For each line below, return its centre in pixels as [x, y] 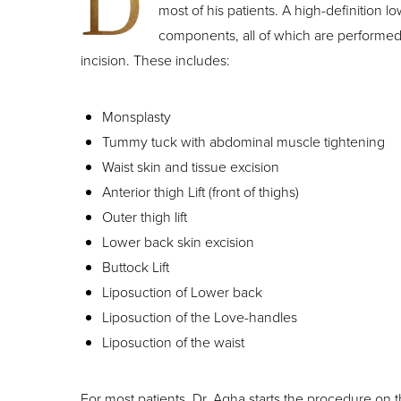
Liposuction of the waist [174, 342]
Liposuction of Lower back [183, 292]
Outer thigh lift [145, 217]
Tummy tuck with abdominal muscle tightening [244, 141]
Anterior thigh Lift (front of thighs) [201, 192]
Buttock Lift [136, 267]
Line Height [104, 370]
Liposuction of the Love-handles [200, 317]
